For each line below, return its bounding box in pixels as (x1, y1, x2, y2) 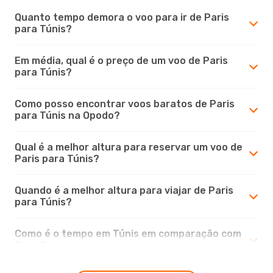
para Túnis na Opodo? (15, 109, 120, 121)
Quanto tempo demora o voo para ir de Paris (15, 11, 229, 23)
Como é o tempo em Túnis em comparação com (15, 227, 241, 239)
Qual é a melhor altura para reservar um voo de (15, 141, 243, 153)
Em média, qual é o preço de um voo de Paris (15, 54, 228, 66)
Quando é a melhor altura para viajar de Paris (15, 184, 233, 196)
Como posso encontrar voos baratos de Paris (15, 97, 235, 110)
